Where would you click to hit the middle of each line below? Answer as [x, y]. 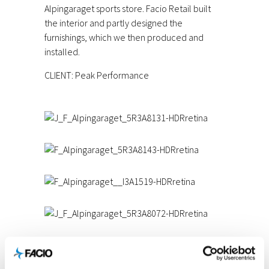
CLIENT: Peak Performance [97, 75]
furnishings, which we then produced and [124, 37]
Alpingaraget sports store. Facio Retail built [128, 8]
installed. [62, 51]
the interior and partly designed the [113, 23]
